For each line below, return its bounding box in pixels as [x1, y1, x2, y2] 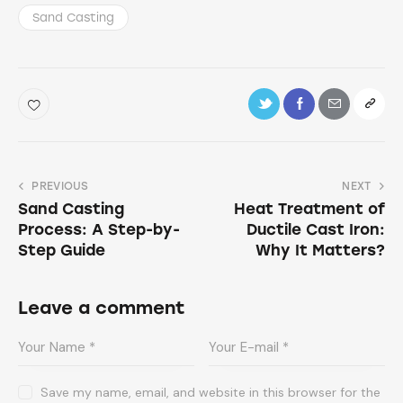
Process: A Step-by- [18, 220, 180, 239]
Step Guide [18, 241, 105, 260]
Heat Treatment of [234, 200, 385, 219]
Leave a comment [18, 297, 185, 319]
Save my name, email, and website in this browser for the [40, 383, 381, 400]
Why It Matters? [255, 241, 385, 260]
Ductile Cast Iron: [246, 220, 385, 239]
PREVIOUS [31, 180, 89, 193]
